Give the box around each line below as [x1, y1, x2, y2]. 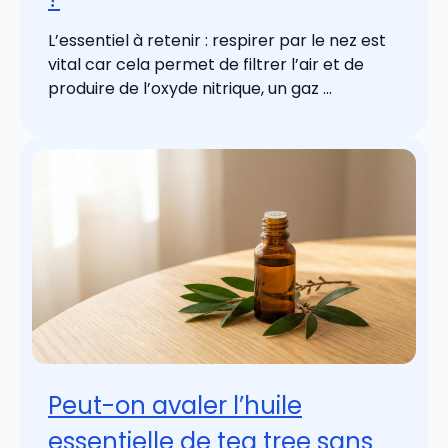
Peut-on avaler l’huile [48, 388, 302, 422]
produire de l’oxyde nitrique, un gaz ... [48, 77, 332, 101]
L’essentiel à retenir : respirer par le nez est [48, 29, 386, 53]
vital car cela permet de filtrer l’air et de [48, 53, 364, 77]
